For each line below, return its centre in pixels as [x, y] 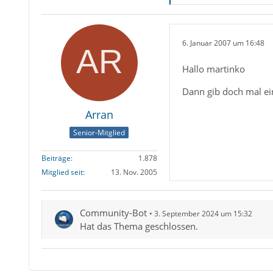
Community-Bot [113, 213]
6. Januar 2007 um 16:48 [223, 43]
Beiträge [56, 158]
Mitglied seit [62, 172]
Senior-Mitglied [99, 133]
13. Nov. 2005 [134, 172]
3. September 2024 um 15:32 [203, 214]
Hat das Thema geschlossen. [139, 226]
